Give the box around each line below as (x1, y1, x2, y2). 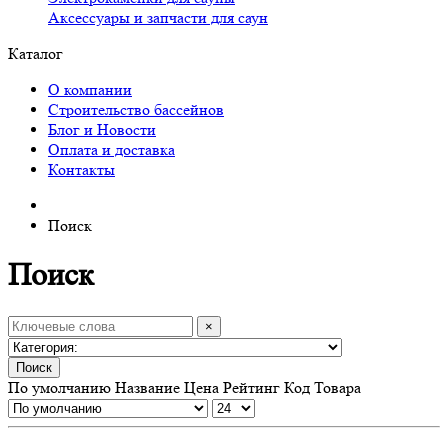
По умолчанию (8, 377, 111, 397)
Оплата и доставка (48, 140, 175, 159)
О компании (48, 80, 132, 99)
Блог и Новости (48, 120, 156, 139)
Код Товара (284, 377, 361, 397)
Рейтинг (223, 377, 284, 397)
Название (115, 377, 184, 397)
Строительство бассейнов (48, 100, 224, 119)
